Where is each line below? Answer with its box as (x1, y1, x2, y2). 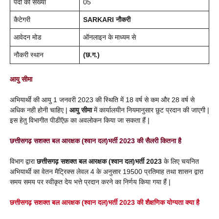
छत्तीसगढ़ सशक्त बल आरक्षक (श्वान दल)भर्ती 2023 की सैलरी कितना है (10, 136, 181, 145)
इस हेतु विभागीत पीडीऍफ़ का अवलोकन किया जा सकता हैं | (10, 116, 150, 124)
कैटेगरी (14, 15, 30, 23)
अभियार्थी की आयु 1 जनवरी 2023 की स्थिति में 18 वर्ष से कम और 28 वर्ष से (10, 95, 195, 104)
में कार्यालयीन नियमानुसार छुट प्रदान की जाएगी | (92, 106, 209, 114)
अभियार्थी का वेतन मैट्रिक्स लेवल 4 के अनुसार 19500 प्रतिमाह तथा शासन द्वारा (10, 167, 203, 175)
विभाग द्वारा (10, 157, 37, 165)
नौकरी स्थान (14, 50, 44, 59)
